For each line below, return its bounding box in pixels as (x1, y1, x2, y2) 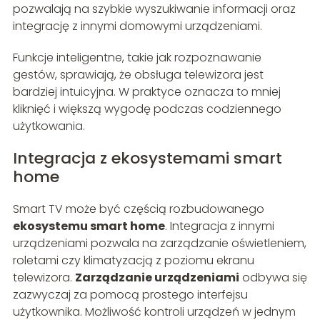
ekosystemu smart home (12, 217, 165, 234)
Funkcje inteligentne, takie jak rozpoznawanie (12, 49, 261, 66)
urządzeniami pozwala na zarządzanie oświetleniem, (12, 234, 306, 251)
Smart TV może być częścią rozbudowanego (12, 200, 264, 217)
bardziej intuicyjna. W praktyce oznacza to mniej (12, 83, 281, 100)
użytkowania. (12, 117, 85, 134)
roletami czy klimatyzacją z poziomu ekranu (12, 251, 254, 269)
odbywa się (239, 269, 307, 286)
